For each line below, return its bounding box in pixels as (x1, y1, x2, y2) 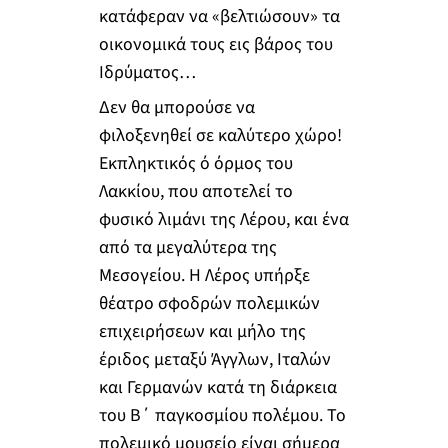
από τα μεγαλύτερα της (98, 235, 277, 261)
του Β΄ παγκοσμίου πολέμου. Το (98, 403, 346, 429)
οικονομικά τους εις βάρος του (98, 31, 333, 57)
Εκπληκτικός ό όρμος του (98, 151, 293, 177)
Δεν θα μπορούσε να (98, 95, 255, 121)
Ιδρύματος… (98, 59, 196, 85)
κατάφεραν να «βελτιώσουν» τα (98, 3, 340, 29)
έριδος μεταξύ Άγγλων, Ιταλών (98, 347, 331, 373)
